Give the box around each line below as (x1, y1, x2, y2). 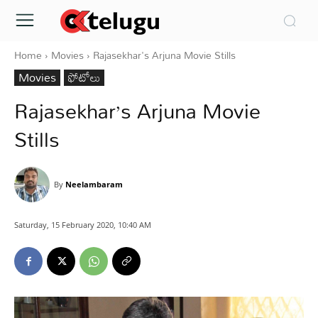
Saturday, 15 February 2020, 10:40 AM (14, 219, 151, 231)
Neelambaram (65, 179, 123, 190)
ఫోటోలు (68, 66, 100, 89)
